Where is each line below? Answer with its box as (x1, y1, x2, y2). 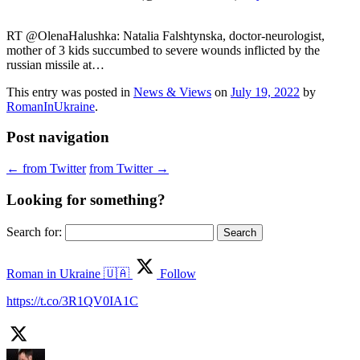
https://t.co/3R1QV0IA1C (6, 293, 138, 308)
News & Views (133, 84, 211, 99)
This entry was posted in (6, 84, 133, 99)
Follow (157, 266, 196, 280)
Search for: (6, 224, 62, 239)
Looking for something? (6, 190, 166, 208)
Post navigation (6, 129, 109, 146)
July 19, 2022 (231, 84, 300, 99)
